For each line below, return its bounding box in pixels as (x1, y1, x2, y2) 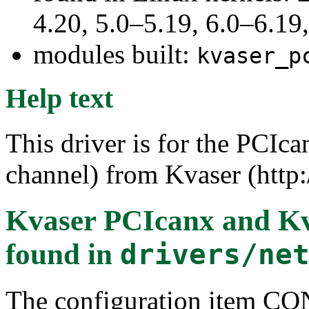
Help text (6, 83, 113, 114)
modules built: (33, 39, 197, 69)
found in (6, 237, 120, 270)
